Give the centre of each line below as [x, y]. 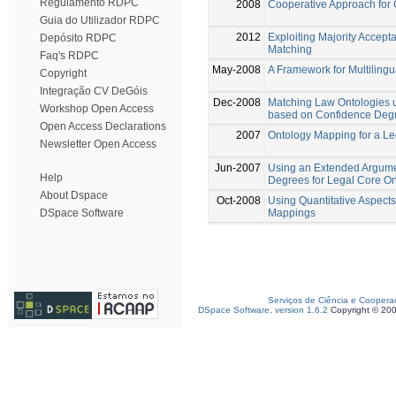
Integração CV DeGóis [94, 91]
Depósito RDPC [78, 38]
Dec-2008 [237, 102]
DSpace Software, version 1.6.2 [263, 310]
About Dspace [74, 195]
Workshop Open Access [97, 109]
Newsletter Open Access [98, 144]
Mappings [292, 213]
